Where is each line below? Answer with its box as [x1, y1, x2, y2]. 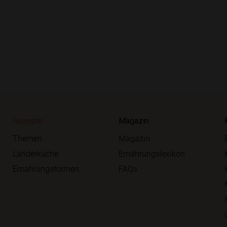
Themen [13, 133, 43, 143]
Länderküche [13, 148, 59, 159]
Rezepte [13, 116, 44, 126]
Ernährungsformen [13, 163, 80, 174]
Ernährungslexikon [118, 148, 185, 159]
